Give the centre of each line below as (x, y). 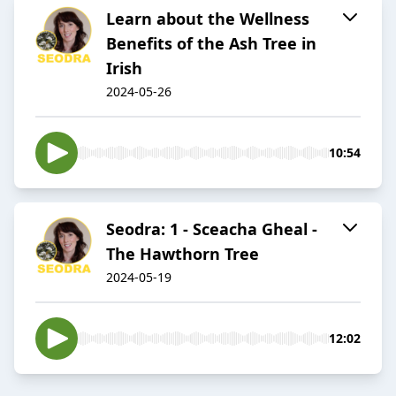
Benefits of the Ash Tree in (211, 44)
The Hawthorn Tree (183, 254)
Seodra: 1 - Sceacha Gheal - (212, 229)
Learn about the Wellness (208, 19)
